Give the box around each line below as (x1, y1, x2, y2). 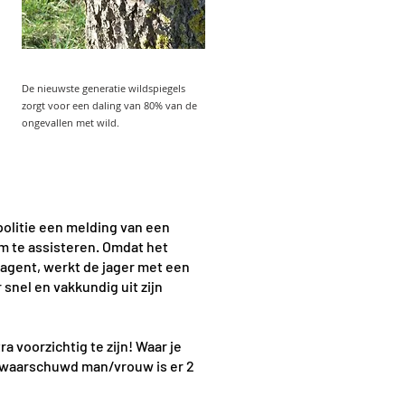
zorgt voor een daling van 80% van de (22, 99, 197, 112)
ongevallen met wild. (22, 116, 119, 129)
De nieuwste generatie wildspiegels (22, 81, 185, 95)
